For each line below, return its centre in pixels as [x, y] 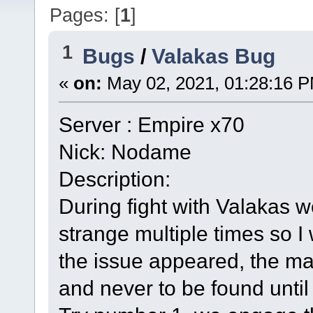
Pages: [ [85, 15]
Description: [114, 179]
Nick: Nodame [125, 152]
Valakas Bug [214, 56]
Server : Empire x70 [151, 125]
